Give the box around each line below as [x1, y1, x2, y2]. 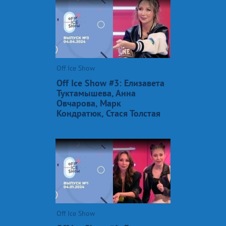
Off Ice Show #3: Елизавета [56, 77, 164, 89]
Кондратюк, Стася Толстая [56, 107, 160, 119]
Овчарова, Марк [56, 97, 121, 109]
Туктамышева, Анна [56, 87, 136, 99]
